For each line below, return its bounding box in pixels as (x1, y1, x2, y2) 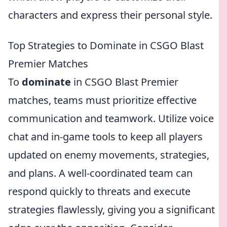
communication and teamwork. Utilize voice (8, 111, 214, 125)
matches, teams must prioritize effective (8, 93, 197, 107)
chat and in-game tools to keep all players (8, 130, 203, 143)
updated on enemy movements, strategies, (8, 148, 209, 162)
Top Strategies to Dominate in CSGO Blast (8, 39, 204, 52)
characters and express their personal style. (8, 8, 212, 22)
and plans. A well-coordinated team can (8, 166, 193, 180)
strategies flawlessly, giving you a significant (8, 203, 215, 216)
